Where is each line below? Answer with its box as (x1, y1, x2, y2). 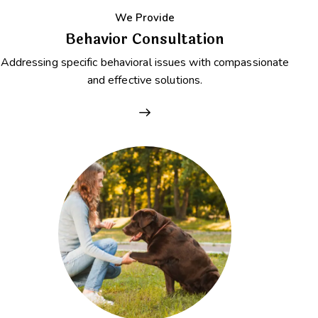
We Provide (115, 10, 175, 25)
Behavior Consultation (65, 28, 224, 50)
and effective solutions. (87, 72, 203, 88)
